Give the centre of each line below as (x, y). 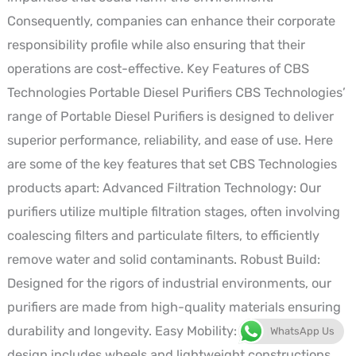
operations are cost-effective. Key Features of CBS (158, 69)
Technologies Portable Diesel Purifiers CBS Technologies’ (176, 93)
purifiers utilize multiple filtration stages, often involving (173, 212)
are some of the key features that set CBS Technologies (172, 164)
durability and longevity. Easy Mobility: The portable (161, 331)
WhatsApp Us (302, 331)
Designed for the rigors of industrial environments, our (169, 284)
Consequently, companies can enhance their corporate (171, 21)
